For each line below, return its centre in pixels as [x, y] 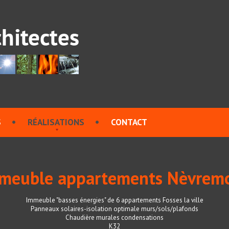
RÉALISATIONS [56, 122]
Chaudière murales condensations [114, 217]
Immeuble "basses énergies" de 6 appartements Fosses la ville [114, 200]
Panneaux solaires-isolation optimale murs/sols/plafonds [114, 209]
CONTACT [129, 122]
